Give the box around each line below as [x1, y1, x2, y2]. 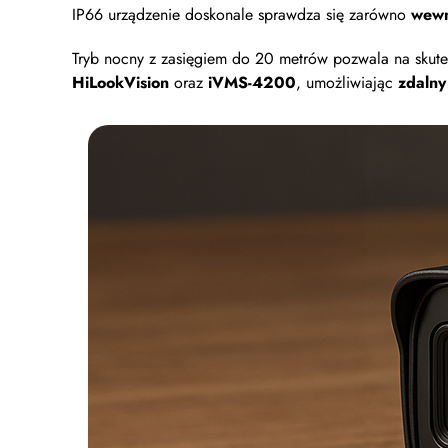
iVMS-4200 [208, 71, 296, 95]
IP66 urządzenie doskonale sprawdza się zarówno [72, 3, 406, 27]
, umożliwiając [296, 71, 398, 95]
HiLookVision [72, 71, 169, 95]
